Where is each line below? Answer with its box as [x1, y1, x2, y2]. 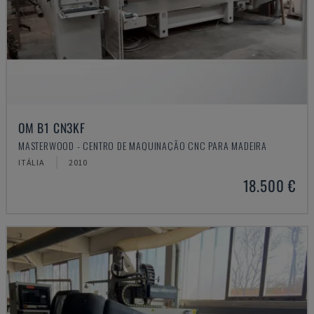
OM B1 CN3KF [18, 118, 86, 137]
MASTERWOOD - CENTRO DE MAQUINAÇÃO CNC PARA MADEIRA [18, 138, 267, 153]
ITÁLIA [18, 157, 45, 168]
